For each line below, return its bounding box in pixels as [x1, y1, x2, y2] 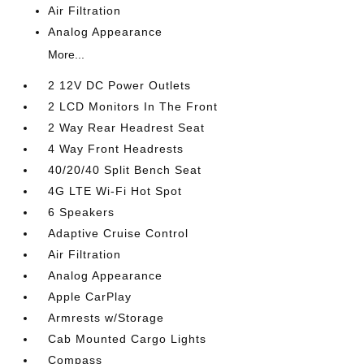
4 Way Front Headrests [48, 142, 184, 155]
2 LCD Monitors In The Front [48, 100, 219, 113]
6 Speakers [48, 206, 115, 219]
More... [48, 48, 85, 61]
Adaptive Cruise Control [48, 227, 189, 240]
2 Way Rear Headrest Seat [48, 121, 206, 134]
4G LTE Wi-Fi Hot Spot [48, 184, 183, 197]
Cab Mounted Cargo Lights [48, 332, 207, 345]
